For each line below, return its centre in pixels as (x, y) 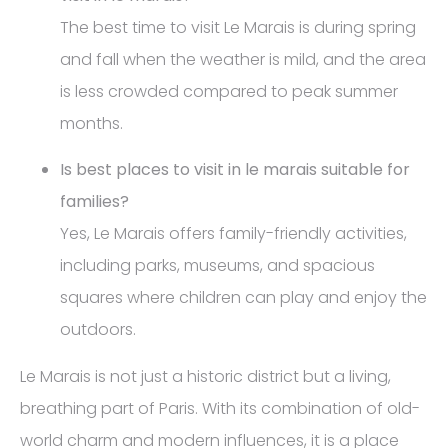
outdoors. (98, 330)
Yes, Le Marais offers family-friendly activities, (233, 234)
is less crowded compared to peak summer (229, 92)
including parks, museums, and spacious (217, 266)
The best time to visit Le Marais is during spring (238, 28)
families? (94, 202)
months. (91, 124)
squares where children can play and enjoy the (243, 298)
